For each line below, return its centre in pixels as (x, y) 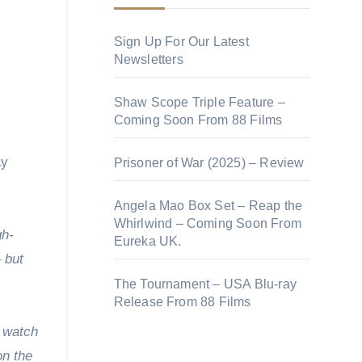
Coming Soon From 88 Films (198, 120)
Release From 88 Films (182, 302)
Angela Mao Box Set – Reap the (208, 206)
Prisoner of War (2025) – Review (209, 163)
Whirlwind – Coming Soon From (208, 223)
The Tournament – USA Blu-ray (205, 284)
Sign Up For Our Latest (181, 42)
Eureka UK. (147, 241)
